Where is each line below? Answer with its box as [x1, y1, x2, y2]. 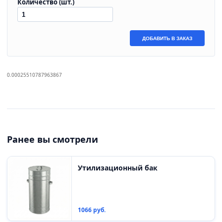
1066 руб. [78, 206, 106, 214]
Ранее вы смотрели [7, 133, 98, 145]
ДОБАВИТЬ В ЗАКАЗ [142, 35, 192, 41]
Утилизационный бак [78, 163, 158, 172]
